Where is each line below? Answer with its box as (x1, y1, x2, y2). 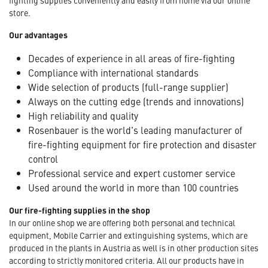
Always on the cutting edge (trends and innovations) (28, 94, 244, 108)
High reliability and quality (28, 108, 138, 122)
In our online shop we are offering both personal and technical (9, 216, 235, 229)
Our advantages (9, 28, 68, 41)
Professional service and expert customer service (28, 166, 235, 179)
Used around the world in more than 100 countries (28, 180, 239, 194)
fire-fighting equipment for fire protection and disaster (28, 137, 257, 151)
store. (9, 6, 31, 19)
